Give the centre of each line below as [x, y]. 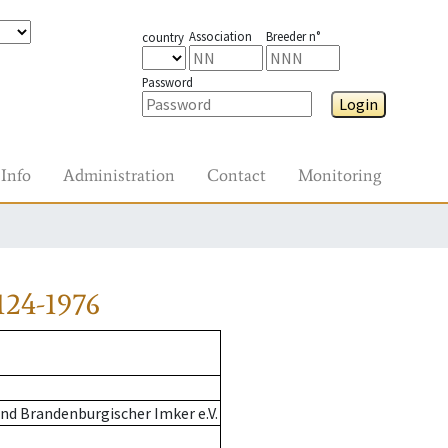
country [162, 37]
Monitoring [339, 175]
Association [220, 36]
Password [167, 82]
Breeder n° [292, 36]
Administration [119, 175]
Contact [236, 175]
